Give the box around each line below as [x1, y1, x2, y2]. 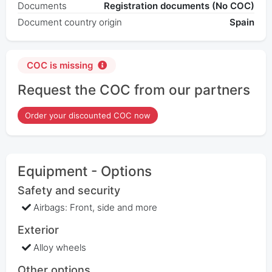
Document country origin [17, 16, 122, 29]
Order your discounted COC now [25, 110, 151, 120]
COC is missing [26, 59, 93, 71]
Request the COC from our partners [17, 81, 250, 98]
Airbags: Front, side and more [33, 202, 158, 214]
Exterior [17, 223, 59, 237]
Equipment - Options [17, 163, 152, 180]
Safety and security [17, 183, 120, 197]
